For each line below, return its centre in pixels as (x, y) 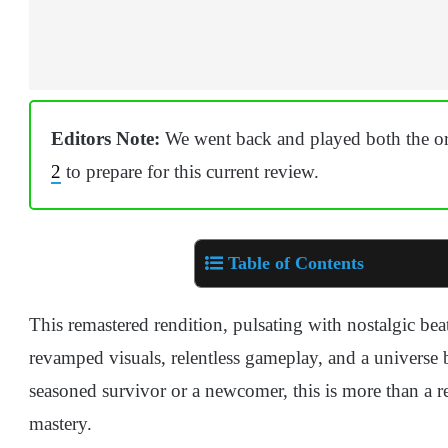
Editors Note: (105, 139)
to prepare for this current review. (190, 172)
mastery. (60, 423)
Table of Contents (296, 262)
